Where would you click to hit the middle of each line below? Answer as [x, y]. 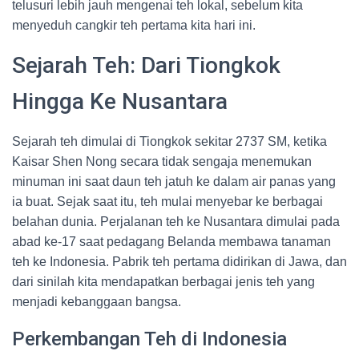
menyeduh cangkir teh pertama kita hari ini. [134, 25]
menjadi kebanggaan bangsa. [97, 302]
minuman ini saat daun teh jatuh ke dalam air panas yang [174, 182]
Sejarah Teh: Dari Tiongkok [146, 65]
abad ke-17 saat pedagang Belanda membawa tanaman [171, 242]
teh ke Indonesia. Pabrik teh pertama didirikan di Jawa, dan [179, 262]
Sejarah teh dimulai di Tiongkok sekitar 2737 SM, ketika [169, 141]
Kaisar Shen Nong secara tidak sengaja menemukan [162, 161]
